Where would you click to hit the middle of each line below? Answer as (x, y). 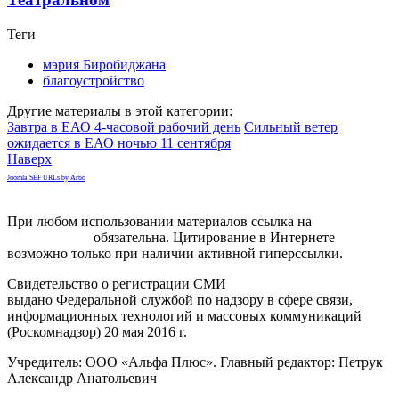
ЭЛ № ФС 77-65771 (289, 283)
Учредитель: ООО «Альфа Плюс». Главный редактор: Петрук (195, 362)
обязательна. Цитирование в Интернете (212, 237)
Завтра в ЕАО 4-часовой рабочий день (124, 126)
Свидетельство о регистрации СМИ (118, 283)
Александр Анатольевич (82, 378)
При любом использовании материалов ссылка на (159, 221)
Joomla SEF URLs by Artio (46, 177)
